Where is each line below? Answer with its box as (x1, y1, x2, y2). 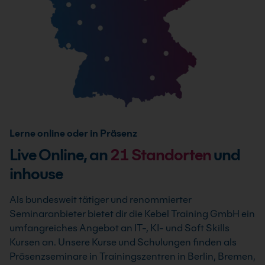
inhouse (9, 164, 63, 183)
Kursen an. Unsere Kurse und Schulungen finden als (9, 237, 237, 248)
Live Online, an (9, 146, 110, 164)
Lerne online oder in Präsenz (9, 128, 137, 140)
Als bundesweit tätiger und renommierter (9, 194, 192, 206)
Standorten (131, 146, 211, 164)
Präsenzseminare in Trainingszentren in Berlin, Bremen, (9, 251, 256, 263)
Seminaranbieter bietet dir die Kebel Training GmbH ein (9, 208, 255, 220)
